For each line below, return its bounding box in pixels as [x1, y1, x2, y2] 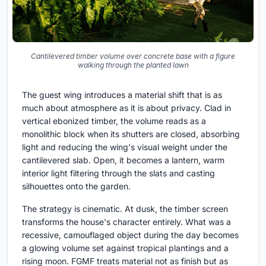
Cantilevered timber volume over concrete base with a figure [31, 51, 235, 61]
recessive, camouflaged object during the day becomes [22, 229, 239, 240]
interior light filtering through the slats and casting [22, 167, 215, 178]
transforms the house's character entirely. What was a [22, 216, 231, 227]
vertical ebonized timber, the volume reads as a [22, 115, 206, 126]
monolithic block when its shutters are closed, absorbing [22, 128, 240, 139]
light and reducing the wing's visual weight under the [22, 141, 227, 152]
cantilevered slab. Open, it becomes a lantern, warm [22, 154, 224, 165]
